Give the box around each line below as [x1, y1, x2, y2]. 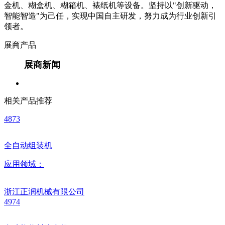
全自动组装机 [4, 141, 52, 150]
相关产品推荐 [4, 96, 52, 105]
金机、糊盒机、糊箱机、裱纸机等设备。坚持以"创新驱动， [4, 1, 216, 10]
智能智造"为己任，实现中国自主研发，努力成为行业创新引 [4, 12, 216, 20]
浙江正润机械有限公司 [4, 187, 84, 196]
